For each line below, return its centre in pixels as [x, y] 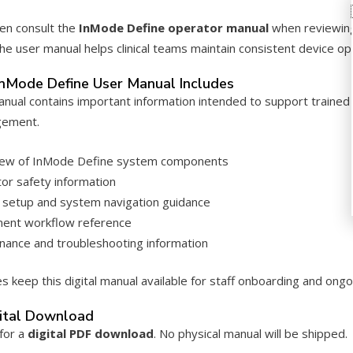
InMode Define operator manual [174, 27]
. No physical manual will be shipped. [251, 334]
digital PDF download [91, 334]
